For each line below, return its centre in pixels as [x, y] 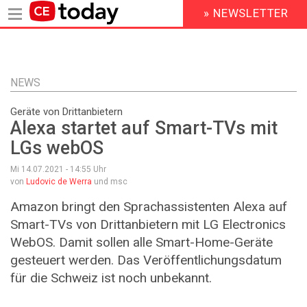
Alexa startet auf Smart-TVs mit [144, 128]
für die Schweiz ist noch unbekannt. [111, 278]
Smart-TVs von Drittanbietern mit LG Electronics [148, 225]
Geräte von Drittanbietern [66, 112]
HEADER [192, 19]
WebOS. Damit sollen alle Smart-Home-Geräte [142, 243]
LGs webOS [57, 148]
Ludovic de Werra [59, 182]
